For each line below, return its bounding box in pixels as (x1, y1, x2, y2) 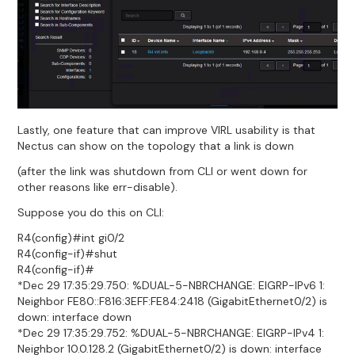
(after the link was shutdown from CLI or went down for (17, 163, 308, 178)
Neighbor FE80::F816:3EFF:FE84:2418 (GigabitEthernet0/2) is (17, 293, 328, 308)
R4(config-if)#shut (17, 246, 118, 261)
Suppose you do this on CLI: (17, 204, 165, 219)
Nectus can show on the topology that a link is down (17, 138, 295, 153)
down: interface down (17, 309, 132, 324)
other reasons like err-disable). (17, 179, 178, 194)
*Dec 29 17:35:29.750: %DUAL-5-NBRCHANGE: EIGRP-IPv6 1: (17, 277, 326, 292)
